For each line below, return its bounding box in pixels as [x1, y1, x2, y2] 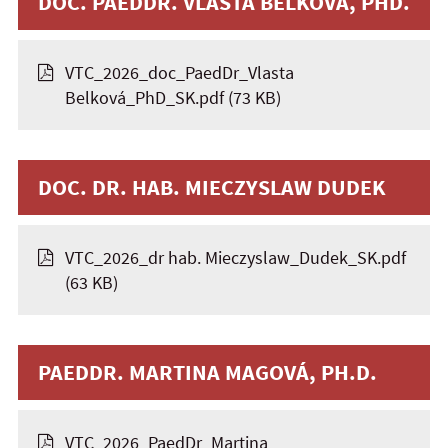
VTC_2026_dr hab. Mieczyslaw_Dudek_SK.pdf [65, 246, 406, 269]
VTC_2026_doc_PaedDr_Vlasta [65, 61, 294, 84]
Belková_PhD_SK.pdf [65, 86, 224, 109]
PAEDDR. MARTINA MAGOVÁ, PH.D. [38, 358, 377, 386]
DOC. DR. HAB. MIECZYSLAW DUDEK [38, 173, 386, 201]
